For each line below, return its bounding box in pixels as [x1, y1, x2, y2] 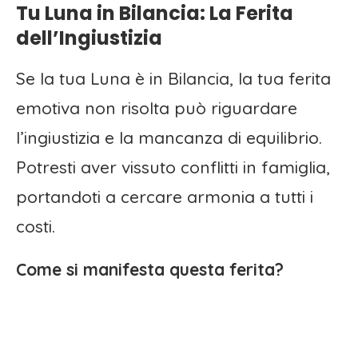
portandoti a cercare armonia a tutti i [16, 186, 313, 208]
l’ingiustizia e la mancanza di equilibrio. [16, 127, 322, 149]
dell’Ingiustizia [16, 25, 162, 52]
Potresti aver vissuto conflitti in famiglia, [16, 157, 330, 178]
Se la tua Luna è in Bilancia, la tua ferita [16, 68, 331, 89]
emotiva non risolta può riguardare [16, 97, 297, 119]
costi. [16, 216, 55, 237]
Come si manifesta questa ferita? [16, 259, 284, 280]
